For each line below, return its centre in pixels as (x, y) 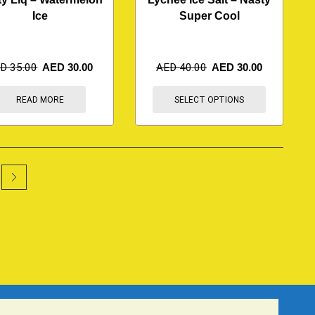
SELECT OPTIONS (210, 99)
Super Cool (209, 15)
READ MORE (40, 99)
